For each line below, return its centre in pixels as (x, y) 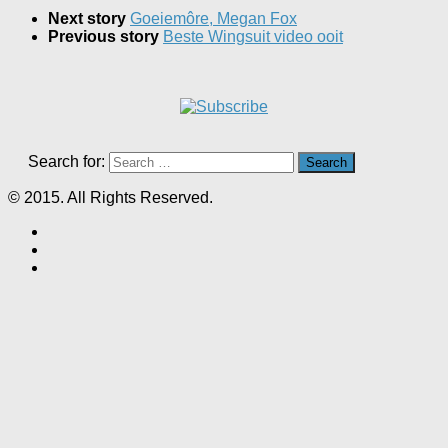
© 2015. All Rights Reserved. (110, 198)
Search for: (66, 162)
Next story (89, 19)
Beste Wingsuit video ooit (253, 37)
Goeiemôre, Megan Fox (213, 19)
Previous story (105, 37)
